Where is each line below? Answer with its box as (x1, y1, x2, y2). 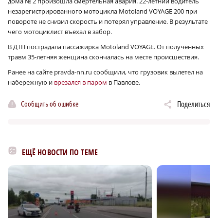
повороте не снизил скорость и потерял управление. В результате (8, 17, 208, 26)
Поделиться (177, 99, 210, 110)
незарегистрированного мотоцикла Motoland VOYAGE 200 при (8, 7, 197, 16)
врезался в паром (53, 78, 107, 87)
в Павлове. (107, 78, 140, 87)
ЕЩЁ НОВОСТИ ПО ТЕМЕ (22, 147, 98, 158)
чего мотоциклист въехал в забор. (8, 27, 112, 36)
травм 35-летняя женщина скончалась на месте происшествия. (8, 53, 200, 62)
